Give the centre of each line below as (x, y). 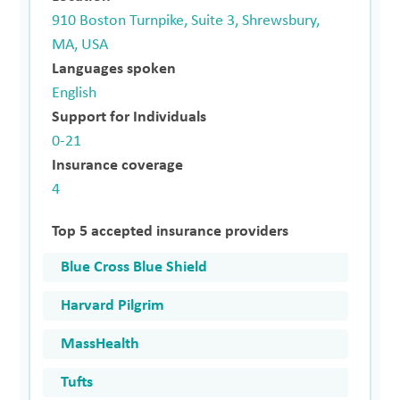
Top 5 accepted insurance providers (171, 231)
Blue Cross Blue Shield (134, 267)
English (75, 93)
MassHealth (100, 344)
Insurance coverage (118, 165)
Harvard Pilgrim (113, 305)
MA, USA (80, 45)
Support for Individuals (129, 117)
